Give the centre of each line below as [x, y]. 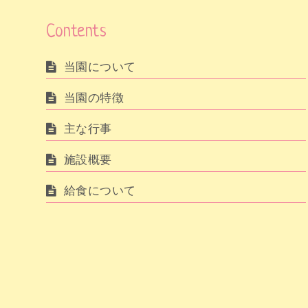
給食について [100, 190]
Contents [77, 32]
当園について [100, 66]
